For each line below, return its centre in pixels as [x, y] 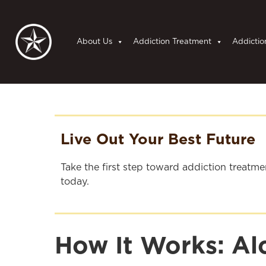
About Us [95, 42]
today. [75, 182]
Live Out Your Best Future [158, 139]
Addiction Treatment [172, 42]
